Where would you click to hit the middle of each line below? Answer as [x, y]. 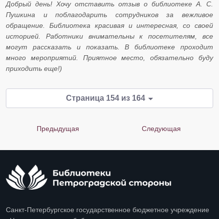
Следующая [161, 129]
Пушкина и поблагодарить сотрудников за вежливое [109, 15]
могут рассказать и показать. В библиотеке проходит [109, 47]
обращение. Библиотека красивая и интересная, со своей [109, 26]
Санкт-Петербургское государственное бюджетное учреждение [108, 210]
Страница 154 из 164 [106, 98]
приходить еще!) [34, 69]
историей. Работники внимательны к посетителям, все [109, 36]
